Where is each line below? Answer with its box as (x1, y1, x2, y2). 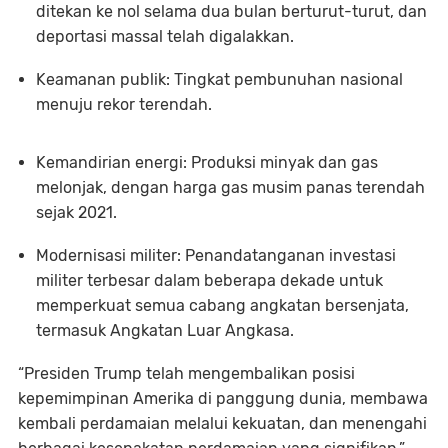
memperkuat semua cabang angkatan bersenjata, (36, 295, 409, 315)
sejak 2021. (36, 202, 117, 222)
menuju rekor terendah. (36, 94, 212, 114)
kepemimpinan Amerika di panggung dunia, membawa (18, 388, 428, 408)
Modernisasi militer (36, 245, 177, 265)
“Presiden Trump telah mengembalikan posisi (18, 363, 355, 383)
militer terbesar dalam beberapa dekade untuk (36, 270, 383, 290)
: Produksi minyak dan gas (183, 152, 378, 172)
